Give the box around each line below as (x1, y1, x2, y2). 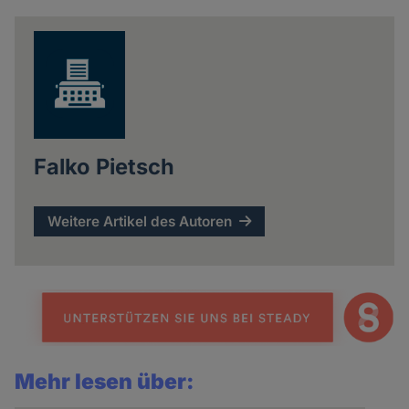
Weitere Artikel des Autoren (47, 212, 233, 230)
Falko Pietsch (33, 152, 174, 180)
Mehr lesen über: (15, 368, 195, 394)
